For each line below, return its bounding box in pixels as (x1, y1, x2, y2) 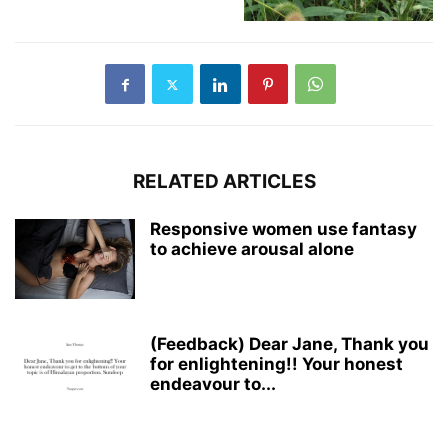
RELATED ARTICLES (132, 170, 316, 193)
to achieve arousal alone (150, 239, 354, 259)
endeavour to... (150, 374, 276, 394)
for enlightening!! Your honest (150, 354, 403, 374)
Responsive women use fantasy (150, 219, 417, 239)
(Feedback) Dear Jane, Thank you (150, 334, 429, 354)
